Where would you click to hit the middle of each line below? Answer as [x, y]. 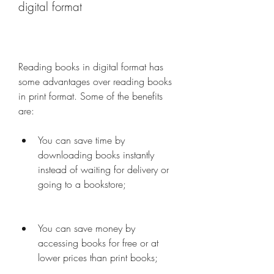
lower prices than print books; [98, 257]
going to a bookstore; [82, 184]
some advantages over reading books [95, 81]
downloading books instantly [96, 155]
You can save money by [87, 228]
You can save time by [81, 140]
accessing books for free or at [98, 243]
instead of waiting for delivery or [103, 169]
